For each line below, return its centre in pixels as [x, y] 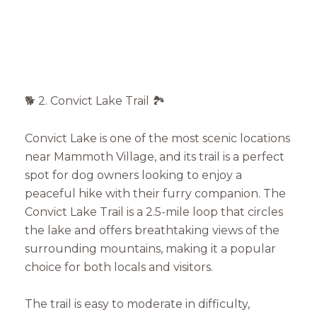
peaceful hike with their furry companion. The [155, 193]
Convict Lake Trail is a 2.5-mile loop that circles [154, 212]
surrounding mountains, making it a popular [150, 248]
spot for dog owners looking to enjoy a [133, 175]
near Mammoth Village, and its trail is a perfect [155, 156]
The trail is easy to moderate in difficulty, [137, 304]
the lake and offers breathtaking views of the [152, 230]
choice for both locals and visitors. [119, 267]
